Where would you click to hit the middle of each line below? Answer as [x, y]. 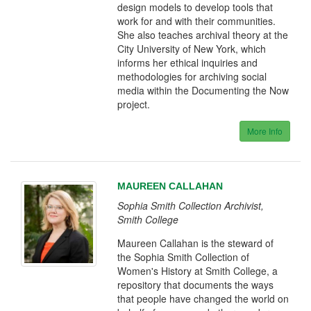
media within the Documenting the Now [203, 90]
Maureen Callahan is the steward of [196, 243]
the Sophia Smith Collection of [184, 257]
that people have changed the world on [203, 298]
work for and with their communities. [197, 20]
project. [134, 104]
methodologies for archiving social [192, 76]
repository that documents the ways [196, 284]
